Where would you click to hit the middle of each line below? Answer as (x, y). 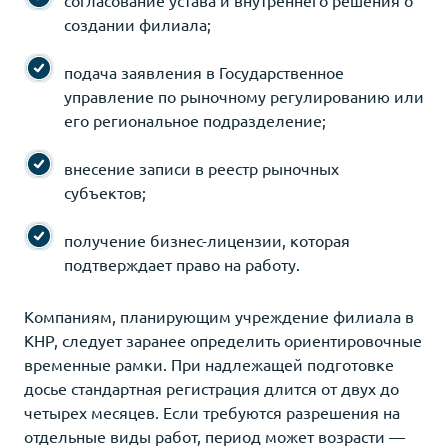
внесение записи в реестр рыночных (201, 167)
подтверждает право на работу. (182, 263)
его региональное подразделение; (195, 119)
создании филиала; (137, 23)
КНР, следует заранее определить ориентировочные (223, 339)
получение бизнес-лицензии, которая (207, 239)
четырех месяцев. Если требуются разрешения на (212, 411)
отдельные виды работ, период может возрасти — (214, 435)
